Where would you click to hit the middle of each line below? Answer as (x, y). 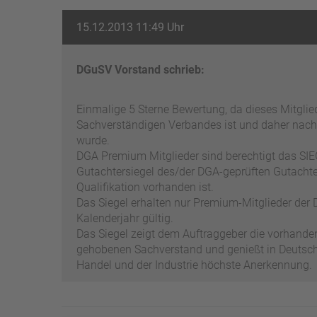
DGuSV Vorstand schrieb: (140, 70)
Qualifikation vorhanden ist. (145, 187)
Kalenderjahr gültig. (125, 218)
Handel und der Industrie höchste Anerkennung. (194, 265)
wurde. (93, 140)
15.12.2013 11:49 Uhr (130, 27)
